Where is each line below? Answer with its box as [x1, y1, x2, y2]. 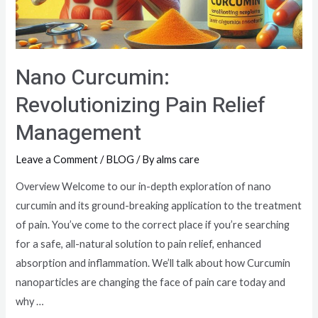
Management [16, 117, 142, 149]
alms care [156, 153, 200, 165]
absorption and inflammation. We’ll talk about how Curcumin [16, 257, 291, 270]
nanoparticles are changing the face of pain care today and [16, 276, 286, 289]
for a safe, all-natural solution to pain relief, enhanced [16, 238, 262, 251]
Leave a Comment [16, 153, 99, 165]
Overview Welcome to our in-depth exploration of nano [16, 180, 272, 193]
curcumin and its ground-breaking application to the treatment [16, 199, 302, 212]
